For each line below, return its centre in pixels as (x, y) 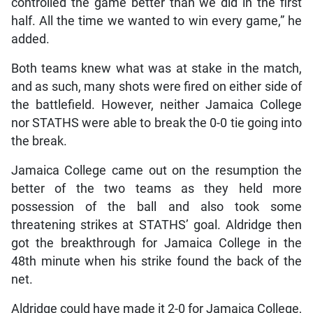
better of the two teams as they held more (156, 189)
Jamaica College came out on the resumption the (156, 171)
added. (30, 39)
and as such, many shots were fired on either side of (156, 87)
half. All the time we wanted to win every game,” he (156, 21)
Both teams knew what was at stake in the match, (156, 69)
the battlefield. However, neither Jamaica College (156, 105)
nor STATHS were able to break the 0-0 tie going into (156, 123)
